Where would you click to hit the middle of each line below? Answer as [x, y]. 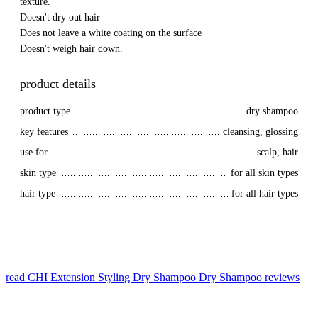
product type [45, 111]
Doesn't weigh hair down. [71, 49]
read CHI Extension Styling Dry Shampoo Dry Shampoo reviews [153, 277]
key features [44, 132]
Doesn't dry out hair [60, 17]
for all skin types [264, 173]
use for [34, 152]
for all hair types [265, 193]
